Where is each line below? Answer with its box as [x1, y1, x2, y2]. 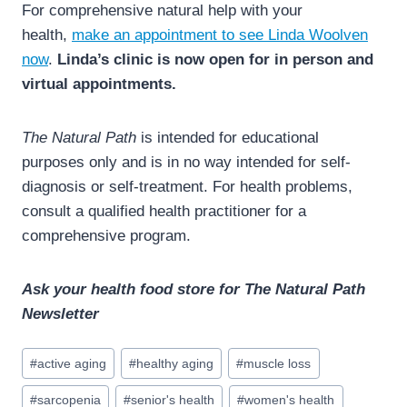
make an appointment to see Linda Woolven [72, 26, 368, 45]
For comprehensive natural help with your [22, 2, 303, 20]
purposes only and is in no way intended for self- [22, 154, 351, 172]
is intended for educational [136, 129, 319, 147]
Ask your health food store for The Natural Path [22, 281, 365, 299]
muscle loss [243, 356, 312, 371]
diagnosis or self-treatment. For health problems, [22, 178, 352, 196]
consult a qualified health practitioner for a [22, 203, 306, 221]
